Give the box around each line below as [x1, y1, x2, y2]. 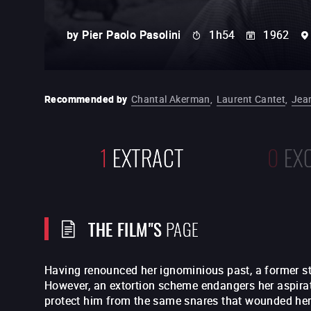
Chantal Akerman [131, 92, 210, 106]
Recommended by [44, 92, 128, 106]
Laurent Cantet [216, 92, 286, 106]
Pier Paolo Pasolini [82, 27, 181, 42]
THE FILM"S [88, 215, 162, 242]
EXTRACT [112, 139, 184, 173]
